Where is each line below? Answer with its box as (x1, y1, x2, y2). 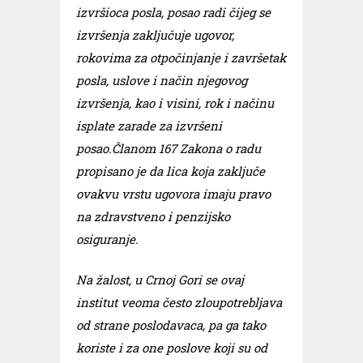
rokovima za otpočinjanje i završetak (76, 49, 286, 66)
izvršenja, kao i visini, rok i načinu (76, 95, 274, 111)
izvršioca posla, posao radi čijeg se (76, 4, 271, 20)
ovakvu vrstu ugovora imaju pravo (76, 186, 271, 202)
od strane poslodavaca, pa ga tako (76, 317, 266, 333)
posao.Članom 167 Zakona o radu (76, 140, 261, 156)
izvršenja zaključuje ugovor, (76, 27, 234, 43)
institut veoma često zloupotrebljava (76, 294, 282, 310)
